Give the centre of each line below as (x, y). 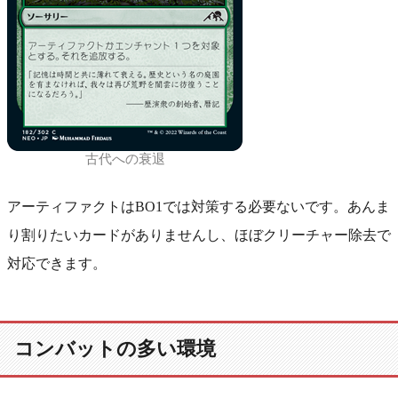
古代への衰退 (125, 159)
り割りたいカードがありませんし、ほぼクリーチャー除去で (199, 235)
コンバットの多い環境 (115, 349)
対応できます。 (57, 263)
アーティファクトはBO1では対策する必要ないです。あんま (199, 206)
